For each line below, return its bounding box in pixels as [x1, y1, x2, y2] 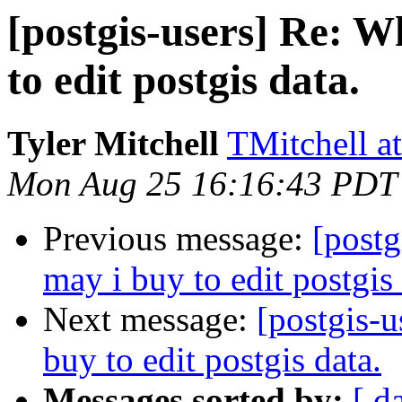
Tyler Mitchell [7, 124, 219, 163]
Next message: [43, 300, 257, 339]
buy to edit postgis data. [43, 340, 381, 380]
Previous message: [43, 219, 312, 258]
